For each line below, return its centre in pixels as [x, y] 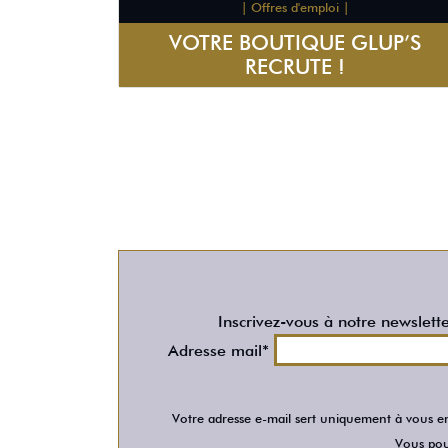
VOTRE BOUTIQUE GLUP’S [295, 42]
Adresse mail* [221, 350]
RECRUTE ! [295, 66]
